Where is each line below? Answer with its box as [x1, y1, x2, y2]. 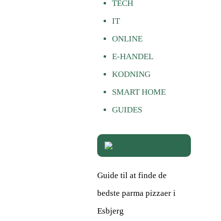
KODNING [112, 69, 150, 79]
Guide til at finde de [97, 170, 167, 180]
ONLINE [112, 34, 143, 43]
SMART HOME [112, 87, 166, 97]
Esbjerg [97, 206, 124, 216]
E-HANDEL [112, 51, 153, 61]
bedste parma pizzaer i [97, 188, 176, 198]
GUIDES [112, 105, 142, 114]
